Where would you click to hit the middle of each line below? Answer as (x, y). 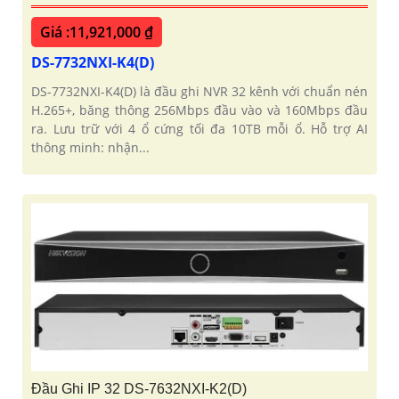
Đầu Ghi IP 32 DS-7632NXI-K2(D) (139, 389)
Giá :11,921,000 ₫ (97, 33)
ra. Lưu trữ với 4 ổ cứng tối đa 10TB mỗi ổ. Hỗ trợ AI (199, 129)
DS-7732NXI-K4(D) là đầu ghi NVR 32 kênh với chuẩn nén (199, 92)
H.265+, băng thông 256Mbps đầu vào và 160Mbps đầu (199, 110)
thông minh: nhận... (90, 148)
